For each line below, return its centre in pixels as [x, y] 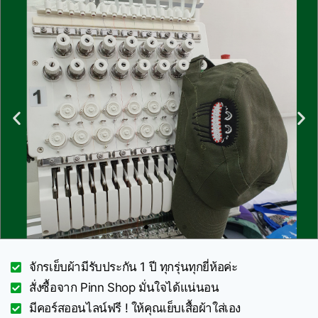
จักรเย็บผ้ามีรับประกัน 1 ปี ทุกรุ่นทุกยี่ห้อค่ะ [133, 267]
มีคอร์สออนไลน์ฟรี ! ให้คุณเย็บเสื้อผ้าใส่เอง [135, 308]
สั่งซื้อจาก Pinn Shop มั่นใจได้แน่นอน [124, 287]
